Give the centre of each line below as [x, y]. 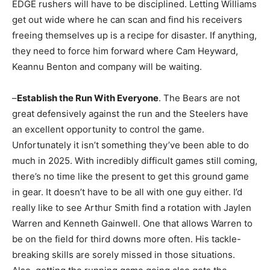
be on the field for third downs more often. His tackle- [127, 239]
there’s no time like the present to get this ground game [130, 176]
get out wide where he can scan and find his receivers [127, 19]
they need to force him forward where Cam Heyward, [125, 51]
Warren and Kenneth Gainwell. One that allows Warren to [132, 223]
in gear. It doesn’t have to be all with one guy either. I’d [127, 192]
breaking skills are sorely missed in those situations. [124, 254]
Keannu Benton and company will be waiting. [107, 66]
